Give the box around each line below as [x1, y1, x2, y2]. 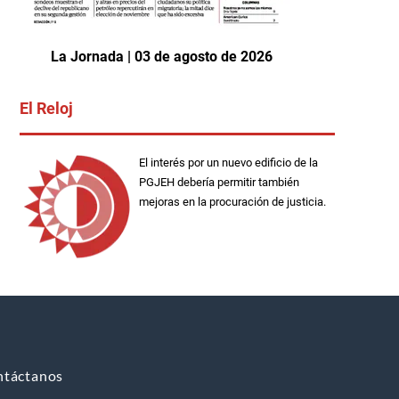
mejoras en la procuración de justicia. [138, 195, 326, 209]
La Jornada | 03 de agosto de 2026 [51, 48, 273, 66]
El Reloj [20, 99, 73, 118]
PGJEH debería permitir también [138, 175, 299, 190]
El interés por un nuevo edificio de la [138, 156, 318, 170]
